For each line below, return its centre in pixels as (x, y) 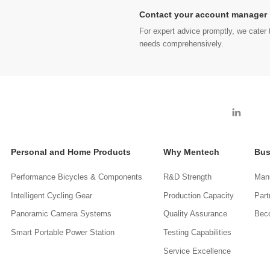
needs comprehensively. (181, 44)
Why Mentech (191, 152)
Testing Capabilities (197, 233)
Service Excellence (197, 252)
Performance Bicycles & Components (77, 177)
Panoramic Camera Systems (61, 214)
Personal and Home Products (71, 152)
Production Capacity (198, 196)
